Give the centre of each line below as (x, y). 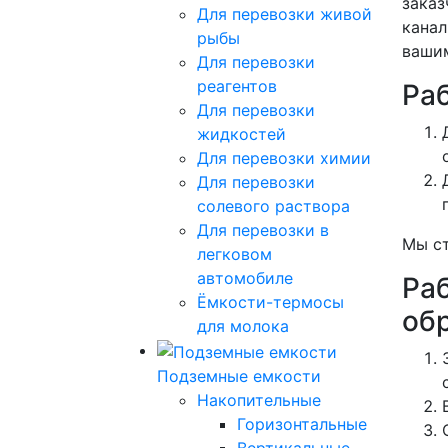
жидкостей (241, 133)
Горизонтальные (302, 423)
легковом (234, 253)
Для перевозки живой (284, 13)
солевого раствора (273, 205)
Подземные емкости (239, 375)
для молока (243, 325)
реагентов (237, 85)
